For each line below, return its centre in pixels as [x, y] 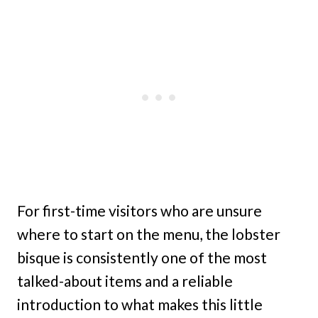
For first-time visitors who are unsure [139, 210]
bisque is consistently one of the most [142, 257]
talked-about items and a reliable [125, 280]
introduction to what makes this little [140, 304]
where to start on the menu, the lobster [149, 234]
